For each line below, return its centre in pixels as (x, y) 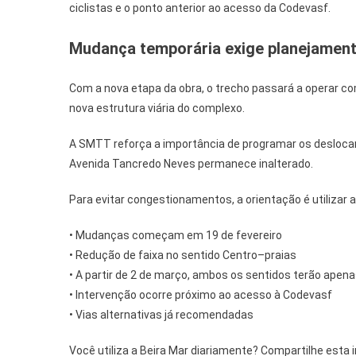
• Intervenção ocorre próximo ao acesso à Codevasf (201, 295)
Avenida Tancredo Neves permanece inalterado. (191, 164)
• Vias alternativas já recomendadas (161, 315)
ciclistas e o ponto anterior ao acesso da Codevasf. (200, 8)
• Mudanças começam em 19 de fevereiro (176, 235)
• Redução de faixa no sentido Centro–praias (183, 255)
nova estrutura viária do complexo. (157, 108)
